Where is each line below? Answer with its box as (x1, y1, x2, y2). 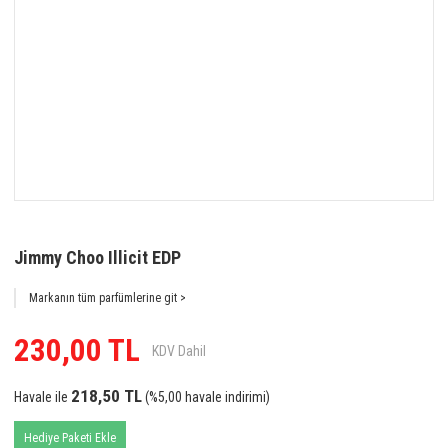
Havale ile (14, 389, 68, 405)
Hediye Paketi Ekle (24, 431, 116, 445)
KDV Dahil (152, 342, 206, 359)
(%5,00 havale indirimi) (142, 389, 270, 405)
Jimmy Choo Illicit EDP (14, 247, 181, 268)
